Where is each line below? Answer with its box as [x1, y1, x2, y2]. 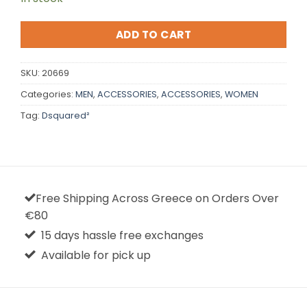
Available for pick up [35, 247, 153, 263]
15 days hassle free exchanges [35, 227, 204, 243]
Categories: [21, 88, 75, 100]
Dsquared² [42, 109, 90, 121]
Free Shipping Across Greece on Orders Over [35, 190, 279, 206]
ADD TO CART [115, 27, 192, 42]
